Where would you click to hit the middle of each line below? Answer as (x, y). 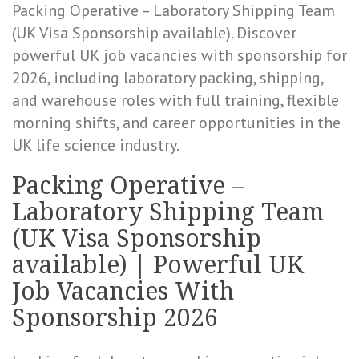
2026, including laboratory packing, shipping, (167, 78)
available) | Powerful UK (158, 265)
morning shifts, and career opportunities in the (176, 123)
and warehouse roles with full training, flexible (175, 100)
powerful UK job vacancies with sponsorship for (179, 55)
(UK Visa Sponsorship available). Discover (154, 33)
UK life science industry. (96, 145)
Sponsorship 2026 (115, 318)
